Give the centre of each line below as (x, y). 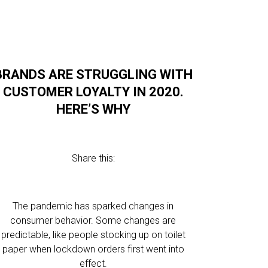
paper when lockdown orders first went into (93, 249)
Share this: (93, 158)
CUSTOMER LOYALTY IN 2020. (93, 92)
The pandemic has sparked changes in (93, 206)
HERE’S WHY (93, 109)
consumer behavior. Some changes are (93, 220)
